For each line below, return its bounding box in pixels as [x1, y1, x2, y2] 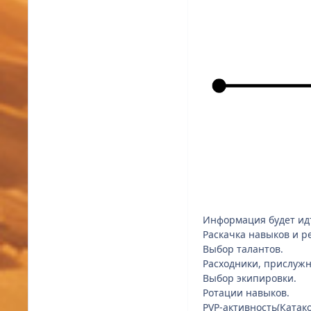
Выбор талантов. [203, 242, 283, 256]
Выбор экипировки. [203, 271, 296, 285]
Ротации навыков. [203, 286, 289, 300]
